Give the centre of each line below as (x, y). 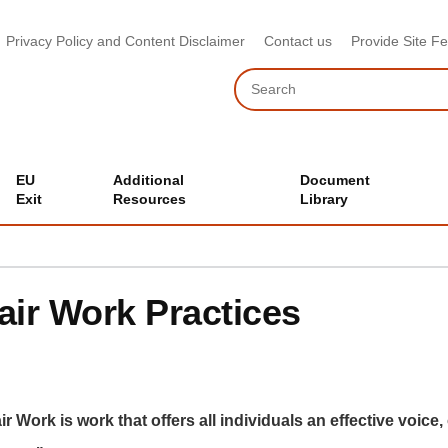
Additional (149, 180)
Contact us (298, 41)
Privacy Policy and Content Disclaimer (125, 41)
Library (324, 199)
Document (335, 180)
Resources (150, 199)
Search (255, 75)
